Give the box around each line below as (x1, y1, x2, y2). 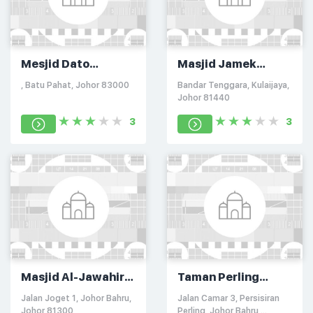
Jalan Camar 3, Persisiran (177, 293, 279, 303)
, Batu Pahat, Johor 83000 (21, 80, 129, 90)
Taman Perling (177, 270, 259, 284)
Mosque (177, 286, 224, 299)
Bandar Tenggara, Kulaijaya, (177, 80, 289, 90)
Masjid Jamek (177, 57, 256, 71)
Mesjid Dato (21, 57, 89, 71)
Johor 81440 (177, 93, 230, 103)
